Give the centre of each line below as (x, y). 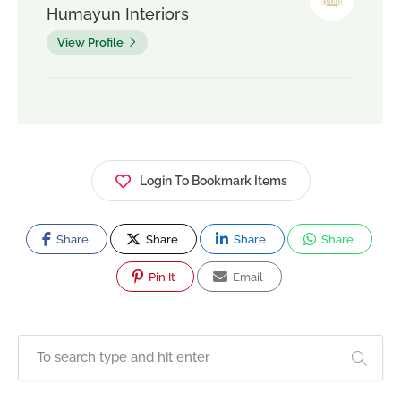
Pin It (161, 277)
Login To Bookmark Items (213, 181)
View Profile (90, 43)
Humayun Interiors (118, 14)
